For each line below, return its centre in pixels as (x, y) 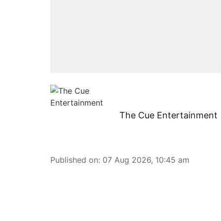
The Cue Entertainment (168, 115)
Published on (74, 160)
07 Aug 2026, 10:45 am (146, 160)
